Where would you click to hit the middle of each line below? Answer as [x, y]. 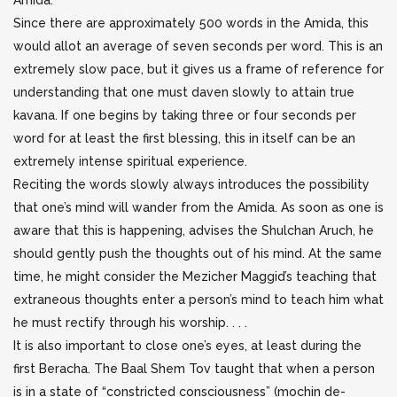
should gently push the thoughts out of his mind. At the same [198, 253]
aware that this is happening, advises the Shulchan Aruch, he [194, 230]
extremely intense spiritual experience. [130, 161]
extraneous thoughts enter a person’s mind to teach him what [198, 300]
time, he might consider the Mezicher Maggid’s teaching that [195, 276]
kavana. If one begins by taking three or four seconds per [185, 115]
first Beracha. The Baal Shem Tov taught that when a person [194, 369]
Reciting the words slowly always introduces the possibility [191, 184]
